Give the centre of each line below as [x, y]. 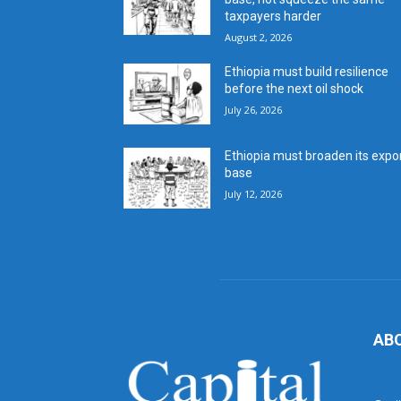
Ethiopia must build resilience [307, 71]
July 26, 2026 [254, 109]
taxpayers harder [273, 16]
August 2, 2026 [259, 37]
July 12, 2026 [254, 194]
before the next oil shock [294, 88]
